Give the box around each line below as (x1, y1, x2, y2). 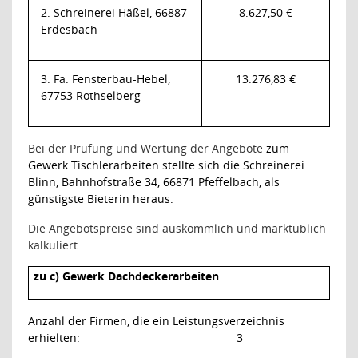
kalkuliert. (28, 237, 81, 253)
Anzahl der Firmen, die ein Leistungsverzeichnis (28, 312, 284, 328)
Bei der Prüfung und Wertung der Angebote (28, 140, 266, 156)
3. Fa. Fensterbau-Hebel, (41, 70, 170, 86)
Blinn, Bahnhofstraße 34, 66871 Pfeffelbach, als (28, 173, 280, 189)
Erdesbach (41, 21, 97, 37)
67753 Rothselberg (41, 87, 141, 103)
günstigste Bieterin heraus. (28, 190, 173, 206)
